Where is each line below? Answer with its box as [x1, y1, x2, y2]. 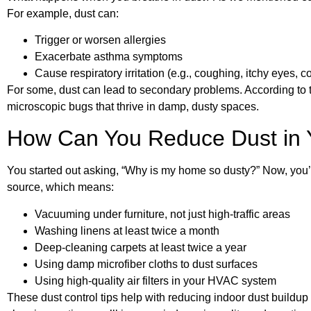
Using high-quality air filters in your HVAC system [35, 274, 276, 287]
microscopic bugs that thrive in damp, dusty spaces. [7, 100, 262, 112]
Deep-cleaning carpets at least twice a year [35, 241, 246, 253]
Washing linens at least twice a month [35, 224, 219, 237]
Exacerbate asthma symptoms [35, 50, 183, 62]
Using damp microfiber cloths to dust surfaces [35, 258, 258, 270]
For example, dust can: [7, 7, 119, 19]
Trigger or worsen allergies [35, 33, 166, 46]
